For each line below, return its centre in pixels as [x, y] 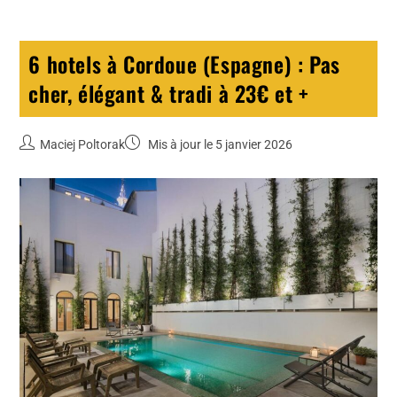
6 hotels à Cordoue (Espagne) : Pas [184, 64]
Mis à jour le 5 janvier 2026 [219, 145]
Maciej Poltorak [83, 145]
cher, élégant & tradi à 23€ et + [169, 93]
